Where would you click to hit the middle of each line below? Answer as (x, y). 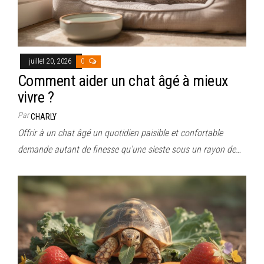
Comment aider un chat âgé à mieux (123, 80)
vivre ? (36, 97)
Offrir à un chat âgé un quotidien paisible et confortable (120, 133)
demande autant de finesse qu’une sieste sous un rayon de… (129, 149)
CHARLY (44, 116)
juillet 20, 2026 (51, 61)
